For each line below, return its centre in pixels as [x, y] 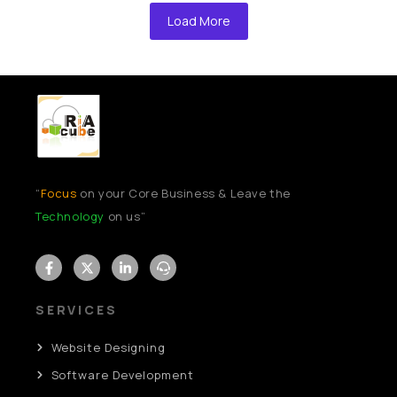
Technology [70, 217]
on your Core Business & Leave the [184, 194]
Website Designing [108, 348]
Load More [198, 21]
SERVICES [77, 310]
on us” [125, 217]
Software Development [122, 375]
